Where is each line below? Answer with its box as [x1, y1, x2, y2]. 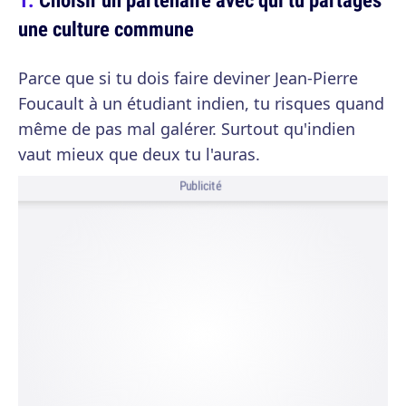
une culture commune [18, 14, 194, 43]
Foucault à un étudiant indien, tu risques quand [18, 92, 384, 114]
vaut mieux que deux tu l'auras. [18, 143, 260, 165]
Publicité [179, 178, 222, 195]
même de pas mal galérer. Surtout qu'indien [18, 118, 355, 140]
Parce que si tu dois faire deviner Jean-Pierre [18, 67, 358, 89]
